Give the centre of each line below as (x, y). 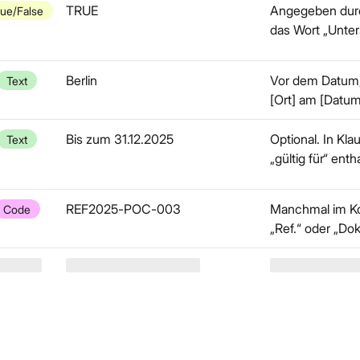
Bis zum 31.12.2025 (120, 139)
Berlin (82, 80)
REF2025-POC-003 (123, 209)
